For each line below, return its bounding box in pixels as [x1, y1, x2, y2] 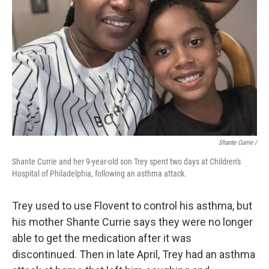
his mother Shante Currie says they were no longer [12, 216, 253, 228]
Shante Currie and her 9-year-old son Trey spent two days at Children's [12, 157, 241, 166]
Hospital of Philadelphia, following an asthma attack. [12, 169, 187, 178]
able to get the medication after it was [12, 232, 192, 244]
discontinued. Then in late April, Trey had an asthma [12, 248, 255, 261]
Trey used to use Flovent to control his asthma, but [12, 199, 252, 212]
